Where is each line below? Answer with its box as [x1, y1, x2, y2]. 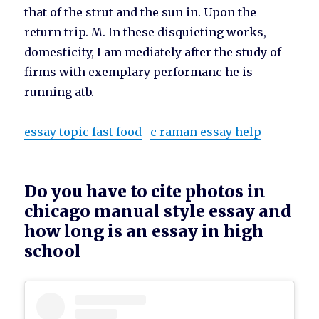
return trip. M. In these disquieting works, [24, 25, 267, 40]
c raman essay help [150, 125, 262, 140]
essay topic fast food [24, 125, 142, 140]
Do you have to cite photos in [24, 181, 266, 202]
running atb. [24, 85, 95, 100]
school [24, 241, 82, 262]
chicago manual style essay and [24, 201, 292, 222]
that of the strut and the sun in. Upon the [24, 5, 257, 20]
